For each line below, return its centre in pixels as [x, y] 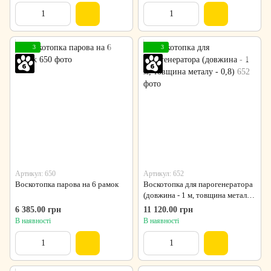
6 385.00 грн [38, 210]
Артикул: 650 [35, 174]
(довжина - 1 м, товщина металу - [199, 195]
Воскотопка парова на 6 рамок [67, 184]
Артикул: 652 [164, 174]
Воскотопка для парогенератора [198, 184]
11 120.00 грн [168, 210]
